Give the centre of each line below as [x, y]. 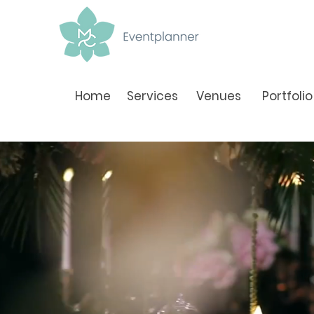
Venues [219, 96]
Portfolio [287, 96]
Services [152, 96]
